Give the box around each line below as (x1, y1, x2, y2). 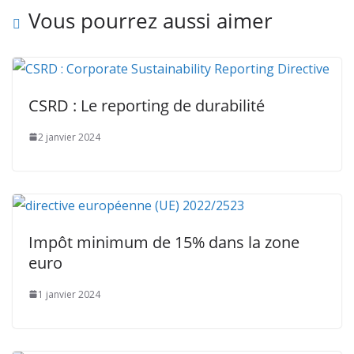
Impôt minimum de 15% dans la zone (28, 231, 299, 253)
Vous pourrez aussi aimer (28, 6, 273, 35)
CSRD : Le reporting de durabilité (28, 94, 265, 116)
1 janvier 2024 (38, 287, 100, 301)
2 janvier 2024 (38, 130, 100, 144)
